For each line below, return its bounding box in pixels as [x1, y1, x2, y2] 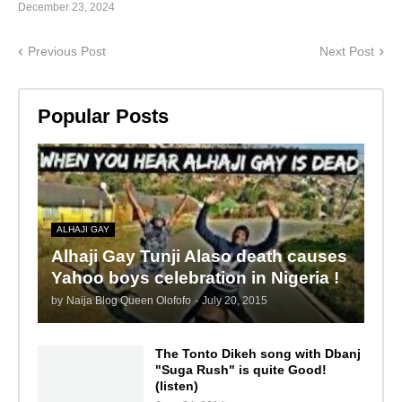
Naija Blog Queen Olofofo [66, 293, 191, 307]
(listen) [154, 378, 198, 393]
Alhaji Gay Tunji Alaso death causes [50, 246, 347, 266]
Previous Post [28, 44, 106, 59]
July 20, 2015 [201, 293, 267, 307]
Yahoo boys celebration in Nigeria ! [50, 267, 339, 287]
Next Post [319, 44, 374, 59]
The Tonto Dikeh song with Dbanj [154, 345, 361, 361]
